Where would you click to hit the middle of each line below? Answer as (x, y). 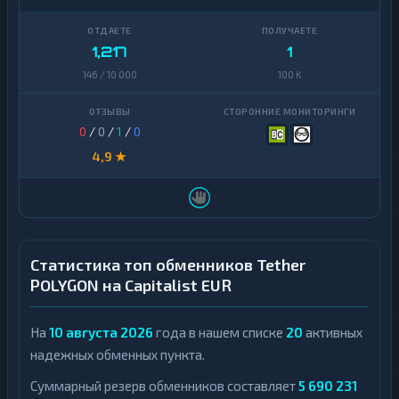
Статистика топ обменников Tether (168, 265)
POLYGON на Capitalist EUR (131, 285)
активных (333, 332)
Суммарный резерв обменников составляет (164, 386)
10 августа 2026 (101, 332)
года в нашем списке (220, 332)
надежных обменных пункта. (118, 354)
